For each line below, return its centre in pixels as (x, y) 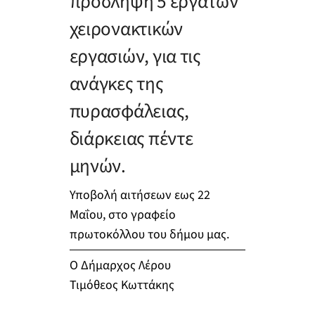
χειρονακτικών (126, 30)
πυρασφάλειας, (129, 112)
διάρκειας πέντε (131, 139)
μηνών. (97, 167)
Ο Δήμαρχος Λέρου (120, 265)
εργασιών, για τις (135, 57)
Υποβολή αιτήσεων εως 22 (140, 195)
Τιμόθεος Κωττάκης (122, 285)
